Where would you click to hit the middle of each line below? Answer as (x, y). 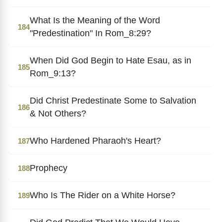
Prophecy (49, 168)
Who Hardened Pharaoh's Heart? (95, 140)
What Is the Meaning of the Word (95, 20)
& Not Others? (58, 113)
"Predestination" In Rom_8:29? (90, 33)
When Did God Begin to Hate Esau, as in (111, 60)
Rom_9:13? (53, 73)
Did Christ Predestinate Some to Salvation (113, 100)
